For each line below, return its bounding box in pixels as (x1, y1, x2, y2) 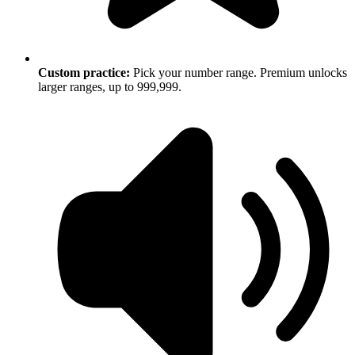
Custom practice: (38, 66, 130, 80)
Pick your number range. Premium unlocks (130, 66, 347, 80)
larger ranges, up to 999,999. (38, 80, 181, 94)
